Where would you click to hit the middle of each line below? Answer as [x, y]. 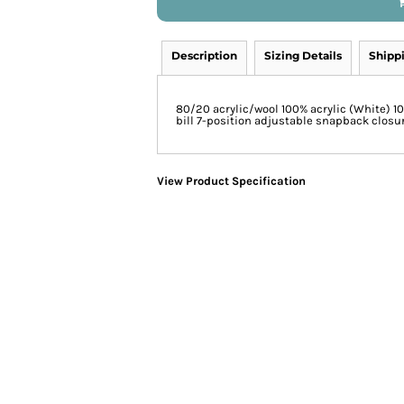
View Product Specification [231, 181]
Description [204, 55]
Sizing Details [303, 55]
